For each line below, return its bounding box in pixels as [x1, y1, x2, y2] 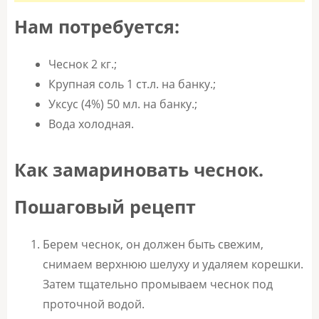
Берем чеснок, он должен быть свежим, [43, 236, 263, 253]
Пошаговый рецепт [14, 194, 196, 219]
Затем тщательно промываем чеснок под [43, 276, 273, 293]
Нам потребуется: [14, 14, 179, 39]
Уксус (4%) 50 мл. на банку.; [48, 96, 197, 113]
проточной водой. [43, 296, 145, 313]
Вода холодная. [48, 116, 134, 132]
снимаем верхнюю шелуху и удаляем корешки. [43, 256, 303, 273]
